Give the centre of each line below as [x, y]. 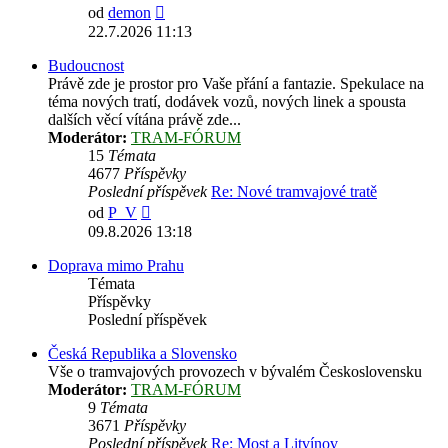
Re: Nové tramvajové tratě [294, 192]
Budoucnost [86, 66]
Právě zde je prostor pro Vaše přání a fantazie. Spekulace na [236, 84]
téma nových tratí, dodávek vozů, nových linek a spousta [227, 102]
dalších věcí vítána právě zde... [144, 120]
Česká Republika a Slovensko [142, 354]
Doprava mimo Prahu [116, 266]
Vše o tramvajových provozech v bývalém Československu [235, 372]
